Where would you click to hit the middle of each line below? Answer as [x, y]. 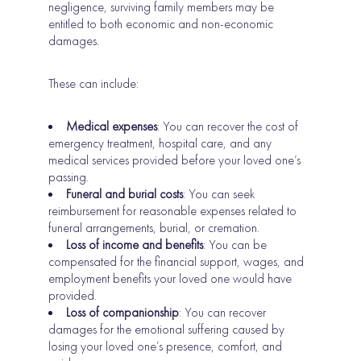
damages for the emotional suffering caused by [167, 330]
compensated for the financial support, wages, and [176, 262]
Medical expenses [112, 127]
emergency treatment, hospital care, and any [160, 143]
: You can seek [219, 194]
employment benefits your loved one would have [170, 279]
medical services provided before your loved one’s [175, 160]
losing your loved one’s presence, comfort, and [166, 346]
